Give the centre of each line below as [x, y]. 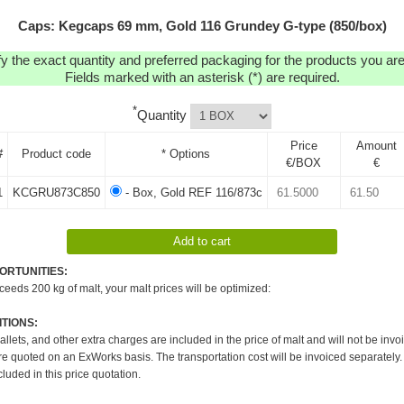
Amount [376, 145]
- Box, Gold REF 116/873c [192, 192]
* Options [186, 153]
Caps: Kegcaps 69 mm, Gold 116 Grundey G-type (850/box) [202, 26]
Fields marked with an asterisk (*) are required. [202, 77]
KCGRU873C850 [56, 192]
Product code [56, 153]
